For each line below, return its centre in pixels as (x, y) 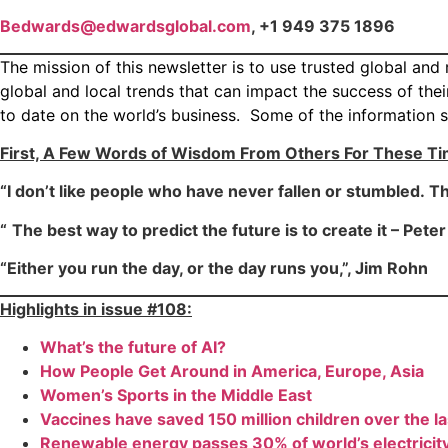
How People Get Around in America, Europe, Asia (232, 370)
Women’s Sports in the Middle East (176, 394)
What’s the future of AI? (133, 346)
